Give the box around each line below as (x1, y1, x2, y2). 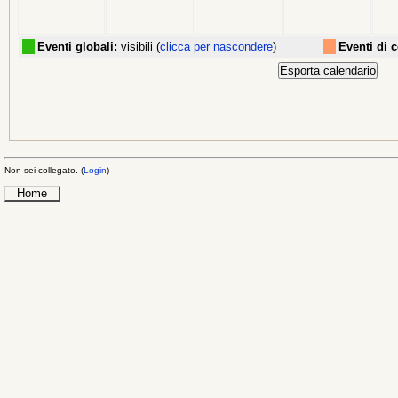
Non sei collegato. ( (4, 164, 84, 175)
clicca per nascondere (160, 40, 273, 54)
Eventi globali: (37, 40, 117, 54)
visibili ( (117, 40, 160, 54)
